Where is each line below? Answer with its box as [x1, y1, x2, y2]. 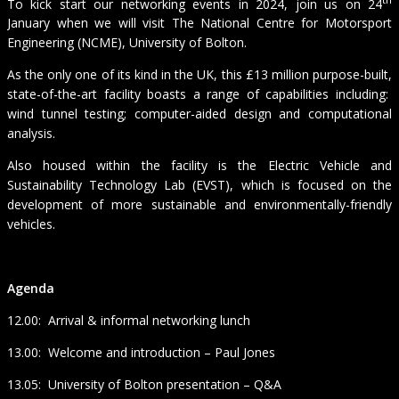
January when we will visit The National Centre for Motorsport [7, 14, 392, 32]
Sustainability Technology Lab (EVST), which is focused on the [7, 176, 392, 194]
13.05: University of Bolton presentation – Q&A [7, 376, 281, 394]
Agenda [7, 280, 54, 297]
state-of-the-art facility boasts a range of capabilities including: [7, 85, 392, 103]
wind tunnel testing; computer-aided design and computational [7, 105, 392, 123]
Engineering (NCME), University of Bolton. [7, 34, 247, 52]
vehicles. [7, 216, 55, 233]
